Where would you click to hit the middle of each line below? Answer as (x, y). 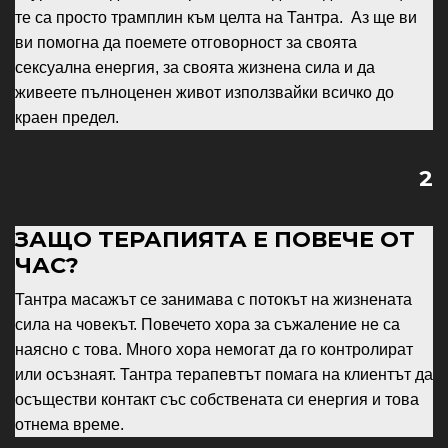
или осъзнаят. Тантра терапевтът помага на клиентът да (224, 375)
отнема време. (69, 425)
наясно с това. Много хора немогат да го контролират (214, 350)
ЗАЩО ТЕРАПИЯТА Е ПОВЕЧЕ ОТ (215, 239)
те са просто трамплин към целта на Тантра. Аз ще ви (216, 18)
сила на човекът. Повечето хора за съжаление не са (207, 325)
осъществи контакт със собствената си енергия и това (217, 400)
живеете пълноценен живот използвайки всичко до (204, 93)
